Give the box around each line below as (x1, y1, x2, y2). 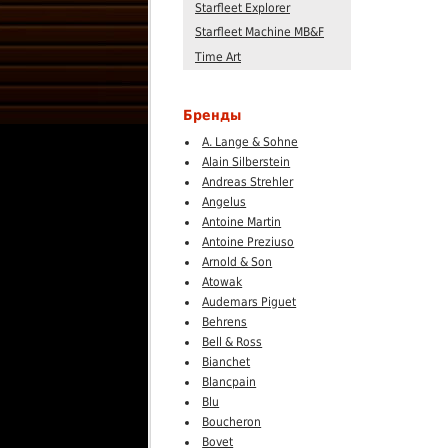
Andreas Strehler (202, 174, 294, 189)
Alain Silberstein (202, 154, 291, 169)
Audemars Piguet (202, 294, 297, 309)
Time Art (195, 50, 241, 65)
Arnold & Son (202, 254, 273, 269)
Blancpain (202, 374, 257, 389)
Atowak (202, 274, 243, 289)
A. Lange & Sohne (202, 134, 299, 149)
